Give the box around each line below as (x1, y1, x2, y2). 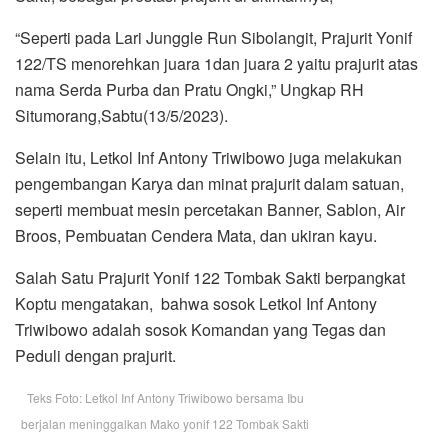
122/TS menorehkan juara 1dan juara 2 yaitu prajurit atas (15, 51, 418, 75)
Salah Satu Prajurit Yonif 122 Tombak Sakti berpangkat (15, 265, 405, 289)
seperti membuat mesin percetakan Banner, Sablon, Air (15, 197, 405, 221)
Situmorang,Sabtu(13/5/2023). (15, 103, 228, 127)
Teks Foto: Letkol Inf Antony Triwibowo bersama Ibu (26, 388, 304, 406)
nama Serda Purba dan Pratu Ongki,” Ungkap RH (15, 77, 364, 101)
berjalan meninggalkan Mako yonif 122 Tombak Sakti (21, 414, 309, 432)
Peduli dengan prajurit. (15, 343, 176, 367)
